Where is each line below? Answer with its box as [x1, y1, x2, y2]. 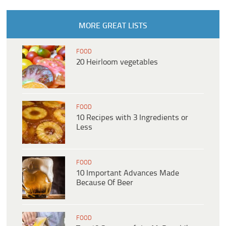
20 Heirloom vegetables [76, 58, 158, 67]
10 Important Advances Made [76, 168, 179, 178]
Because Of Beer [76, 178, 133, 187]
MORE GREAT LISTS [78, 21, 147, 30]
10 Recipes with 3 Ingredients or [76, 113, 188, 122]
